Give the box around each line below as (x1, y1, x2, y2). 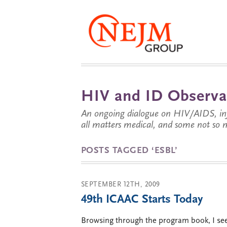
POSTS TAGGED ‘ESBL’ (81, 146, 178, 156)
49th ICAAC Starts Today (81, 194, 203, 206)
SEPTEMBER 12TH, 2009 (81, 181, 160, 188)
